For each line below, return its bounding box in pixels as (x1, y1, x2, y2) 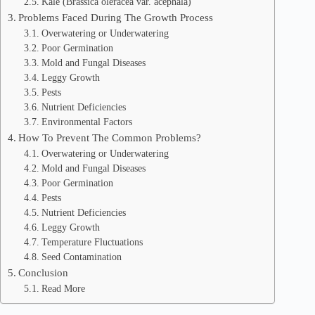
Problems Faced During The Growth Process (18, 11, 214, 23)
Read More (41, 283, 85, 294)
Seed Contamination (41, 252, 122, 262)
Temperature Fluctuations (41, 237, 143, 247)
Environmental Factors (41, 117, 132, 127)
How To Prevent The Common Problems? (18, 131, 202, 143)
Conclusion (18, 266, 69, 278)
